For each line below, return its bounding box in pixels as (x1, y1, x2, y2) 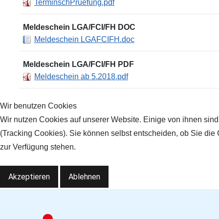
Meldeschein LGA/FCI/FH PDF (23, 60, 134, 69)
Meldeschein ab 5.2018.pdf (34, 72, 128, 81)
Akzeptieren (8, 172, 50, 181)
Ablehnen (68, 172, 100, 181)
